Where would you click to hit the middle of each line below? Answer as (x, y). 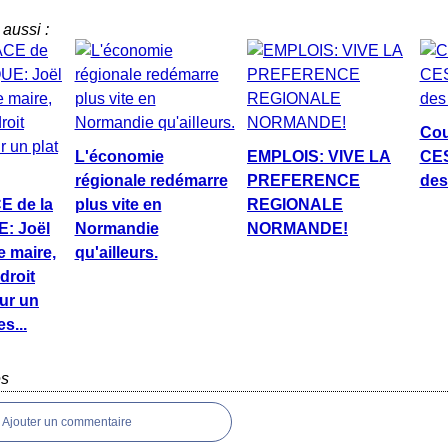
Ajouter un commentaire (67, 422)
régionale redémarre (151, 180)
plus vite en (118, 204)
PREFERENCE (303, 180)
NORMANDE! (297, 228)
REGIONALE (295, 204)
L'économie (119, 156)
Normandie (116, 228)
